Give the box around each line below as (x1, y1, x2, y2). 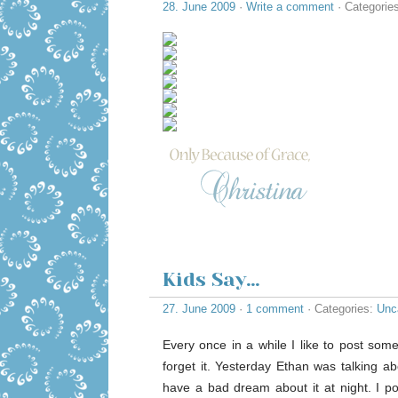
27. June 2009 (163, 302, 235, 315)
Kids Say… (163, 268, 260, 291)
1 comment (246, 302, 304, 315)
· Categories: (304, 302, 377, 315)
